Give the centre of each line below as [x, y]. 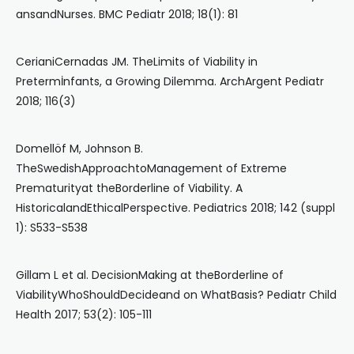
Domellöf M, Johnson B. [79, 149]
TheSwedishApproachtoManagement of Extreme [151, 169]
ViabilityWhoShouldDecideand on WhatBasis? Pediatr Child [176, 295]
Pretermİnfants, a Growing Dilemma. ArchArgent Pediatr [170, 82]
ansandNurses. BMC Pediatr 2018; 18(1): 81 [127, 15]
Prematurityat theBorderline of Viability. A [129, 188]
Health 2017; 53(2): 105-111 [84, 315]
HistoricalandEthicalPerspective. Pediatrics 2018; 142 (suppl [175, 208]
